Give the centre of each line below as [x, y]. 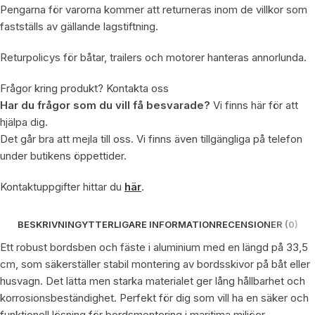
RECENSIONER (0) [257, 224]
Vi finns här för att [254, 105]
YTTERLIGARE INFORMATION [148, 224]
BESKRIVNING [49, 224]
